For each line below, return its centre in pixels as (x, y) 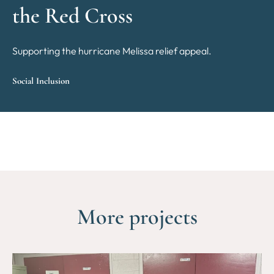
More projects (137, 217)
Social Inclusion (41, 80)
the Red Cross (72, 15)
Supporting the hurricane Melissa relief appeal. (112, 50)
